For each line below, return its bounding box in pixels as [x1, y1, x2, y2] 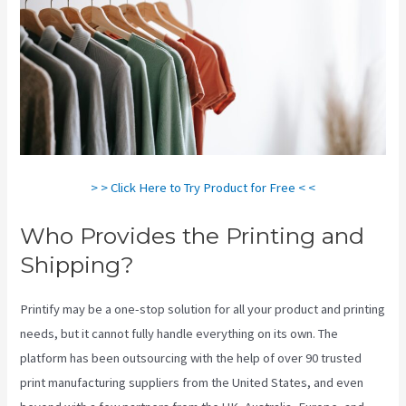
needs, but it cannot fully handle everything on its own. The [20, 325, 339, 343]
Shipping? [20, 251, 135, 279]
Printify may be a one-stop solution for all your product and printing [20, 301, 386, 318]
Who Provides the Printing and [20, 222, 365, 250]
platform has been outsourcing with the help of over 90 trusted [20, 350, 362, 367]
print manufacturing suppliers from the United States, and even [20, 374, 364, 391]
